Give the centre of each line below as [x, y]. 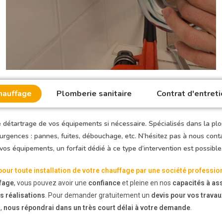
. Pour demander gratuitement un [98, 195]
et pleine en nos [146, 183]
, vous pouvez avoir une [51, 183]
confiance [104, 183]
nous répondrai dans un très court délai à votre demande [97, 208]
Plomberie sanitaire [94, 94]
